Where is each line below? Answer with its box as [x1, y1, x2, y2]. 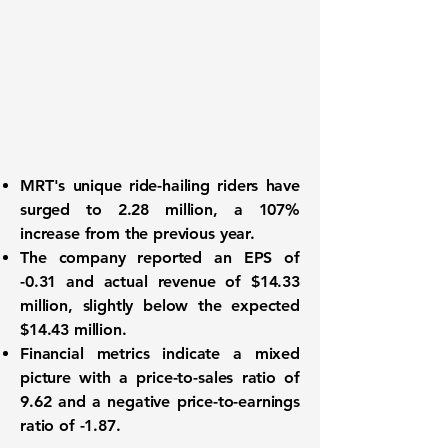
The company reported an [20, 248, 244, 267]
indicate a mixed [149, 344, 300, 363]
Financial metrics [20, 344, 150, 363]
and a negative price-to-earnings [51, 392, 300, 411]
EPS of [243, 248, 300, 267]
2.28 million [117, 200, 213, 219]
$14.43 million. [20, 320, 127, 339]
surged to [20, 200, 118, 219]
